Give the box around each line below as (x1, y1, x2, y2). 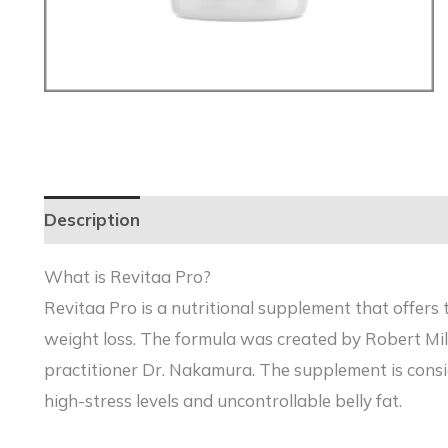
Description (44, 209, 140, 231)
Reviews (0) (161, 209, 256, 231)
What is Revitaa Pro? (44, 265, 211, 287)
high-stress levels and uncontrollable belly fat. (44, 389, 402, 411)
